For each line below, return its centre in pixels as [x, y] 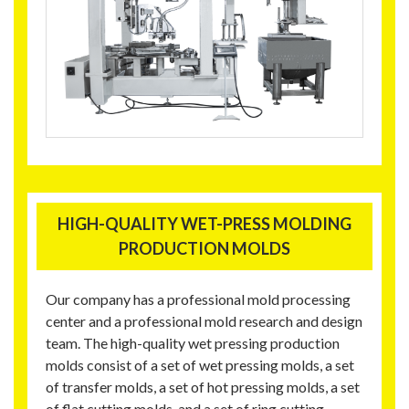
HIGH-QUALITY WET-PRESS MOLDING [204, 223]
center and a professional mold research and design [204, 320]
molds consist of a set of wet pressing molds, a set [200, 364]
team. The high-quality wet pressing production [193, 342]
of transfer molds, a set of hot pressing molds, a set [203, 386]
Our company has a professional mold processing [198, 299]
